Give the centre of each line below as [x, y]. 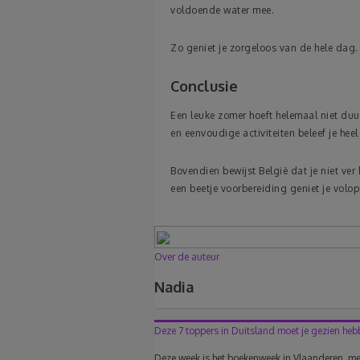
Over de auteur [187, 257]
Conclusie [204, 86]
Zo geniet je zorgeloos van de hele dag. [264, 48]
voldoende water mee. [222, 10]
